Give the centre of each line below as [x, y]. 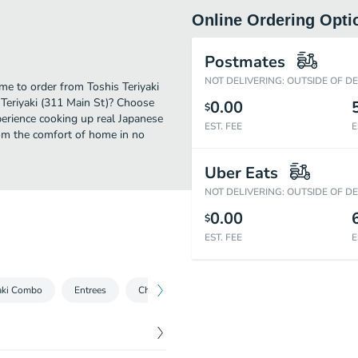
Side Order [322, 290]
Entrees [90, 290]
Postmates [245, 62]
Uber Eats [241, 173]
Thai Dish [247, 290]
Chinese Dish [167, 290]
